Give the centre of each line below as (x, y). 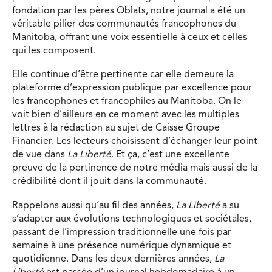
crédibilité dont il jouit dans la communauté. (109, 182)
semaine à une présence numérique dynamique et (122, 246)
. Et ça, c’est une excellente (170, 155)
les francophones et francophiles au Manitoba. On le (127, 102)
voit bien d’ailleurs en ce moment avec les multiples (126, 115)
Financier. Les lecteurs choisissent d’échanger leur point (135, 142)
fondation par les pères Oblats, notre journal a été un (129, 11)
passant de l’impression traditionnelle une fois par (122, 232)
